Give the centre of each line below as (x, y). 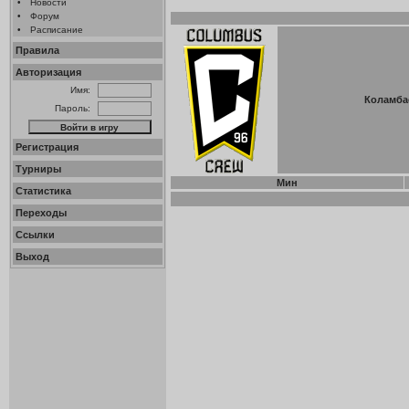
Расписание (57, 30)
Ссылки (35, 235)
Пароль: (73, 108)
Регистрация (47, 147)
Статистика (43, 191)
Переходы (41, 213)
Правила (37, 50)
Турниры (38, 169)
